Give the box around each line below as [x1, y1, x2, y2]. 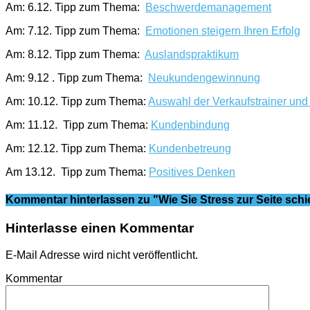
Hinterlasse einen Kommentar [6, 220, 194, 235]
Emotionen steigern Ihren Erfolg [145, 25, 300, 37]
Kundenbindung [151, 119, 230, 131]
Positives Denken [149, 166, 235, 179]
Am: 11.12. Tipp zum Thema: [6, 119, 151, 131]
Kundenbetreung [149, 143, 231, 155]
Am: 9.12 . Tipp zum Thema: [6, 72, 148, 84]
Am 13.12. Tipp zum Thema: [6, 166, 149, 179]
